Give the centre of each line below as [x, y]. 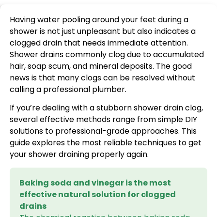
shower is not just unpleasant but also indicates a [103, 31]
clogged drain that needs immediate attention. [99, 43]
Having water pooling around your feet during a [99, 20]
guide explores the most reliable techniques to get [106, 143]
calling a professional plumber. [68, 89]
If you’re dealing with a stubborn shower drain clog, [106, 108]
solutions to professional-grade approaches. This [103, 131]
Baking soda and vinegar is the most [95, 183]
